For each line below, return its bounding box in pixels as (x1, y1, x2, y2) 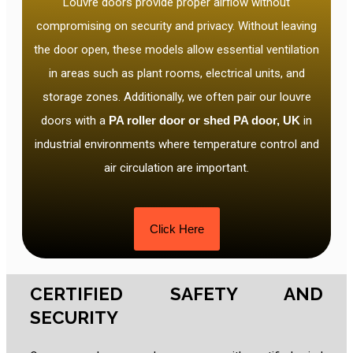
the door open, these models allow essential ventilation (34, 43, 319, 58)
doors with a (41, 113, 106, 128)
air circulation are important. (104, 161, 249, 176)
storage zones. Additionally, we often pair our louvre (42, 90, 311, 105)
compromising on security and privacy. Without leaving (36, 19, 317, 34)
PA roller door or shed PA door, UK (106, 113, 300, 128)
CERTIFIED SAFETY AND (30, 284, 323, 305)
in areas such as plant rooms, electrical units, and (48, 66, 305, 81)
